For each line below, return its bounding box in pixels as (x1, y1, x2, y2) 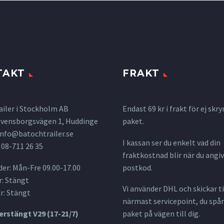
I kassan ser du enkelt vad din (122, 137, 220, 147)
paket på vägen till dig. (122, 208, 200, 219)
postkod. (122, 162, 152, 172)
